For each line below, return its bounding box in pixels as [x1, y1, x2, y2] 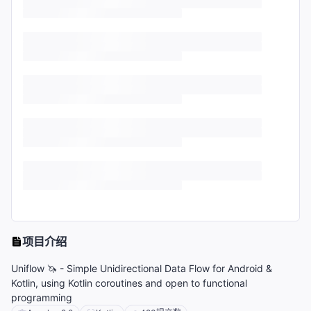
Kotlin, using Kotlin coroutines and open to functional [11, 277, 247, 289]
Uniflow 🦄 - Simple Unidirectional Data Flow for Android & [11, 262, 272, 275]
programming [11, 292, 72, 304]
